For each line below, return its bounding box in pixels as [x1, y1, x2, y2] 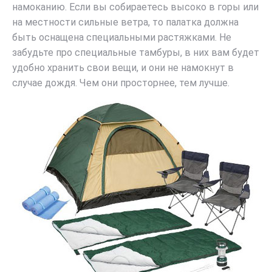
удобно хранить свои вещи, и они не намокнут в [12, 62, 234, 73]
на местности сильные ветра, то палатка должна [12, 16, 239, 28]
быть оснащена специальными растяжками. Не [12, 32, 231, 43]
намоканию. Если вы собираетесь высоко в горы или [12, 1, 259, 13]
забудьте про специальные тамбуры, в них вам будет [12, 47, 259, 58]
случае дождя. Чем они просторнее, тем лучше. [12, 77, 229, 89]
